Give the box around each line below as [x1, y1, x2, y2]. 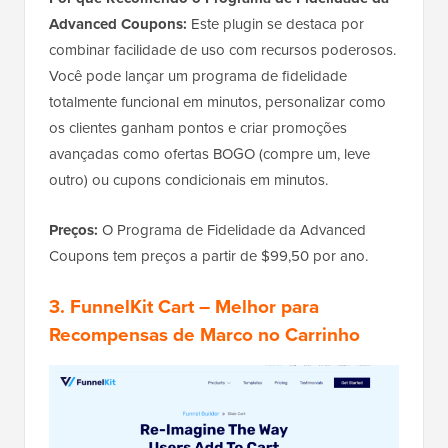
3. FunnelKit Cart [49, 292, 194, 322]
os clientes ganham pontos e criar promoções [49, 117, 347, 140]
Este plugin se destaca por [187, 13, 364, 36]
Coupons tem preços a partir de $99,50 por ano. [49, 245, 368, 268]
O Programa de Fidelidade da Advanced [98, 219, 366, 242]
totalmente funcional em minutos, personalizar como [49, 91, 386, 114]
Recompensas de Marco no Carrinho [49, 320, 360, 350]
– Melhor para [194, 292, 319, 322]
